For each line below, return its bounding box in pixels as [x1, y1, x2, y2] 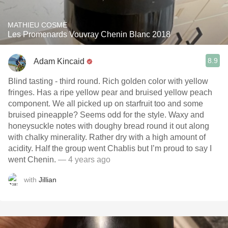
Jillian [39, 175, 56, 184]
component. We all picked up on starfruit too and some [8, 99, 203, 108]
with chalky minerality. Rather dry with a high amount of [8, 133, 206, 141]
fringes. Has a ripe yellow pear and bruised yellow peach [8, 88, 212, 97]
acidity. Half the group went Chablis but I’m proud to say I [8, 144, 212, 153]
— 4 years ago [56, 155, 110, 164]
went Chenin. [8, 155, 56, 164]
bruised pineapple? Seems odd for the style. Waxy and [8, 110, 204, 119]
